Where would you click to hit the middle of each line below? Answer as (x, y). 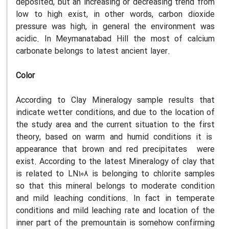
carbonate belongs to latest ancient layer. (93, 51)
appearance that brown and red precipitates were (115, 150)
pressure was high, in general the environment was (115, 27)
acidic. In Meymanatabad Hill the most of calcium (115, 39)
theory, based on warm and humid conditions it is (115, 137)
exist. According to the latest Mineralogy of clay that (115, 162)
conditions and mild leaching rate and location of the (115, 211)
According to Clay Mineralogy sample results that (115, 100)
